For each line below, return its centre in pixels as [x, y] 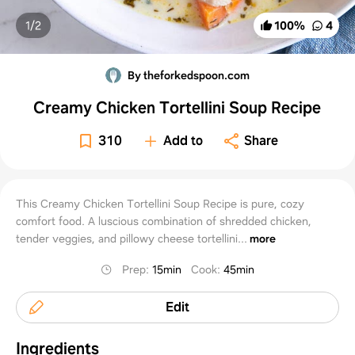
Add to [183, 140]
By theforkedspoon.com [188, 75]
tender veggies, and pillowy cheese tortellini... [132, 238]
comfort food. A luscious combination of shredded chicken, [164, 221]
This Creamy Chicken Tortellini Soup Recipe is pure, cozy [160, 203]
